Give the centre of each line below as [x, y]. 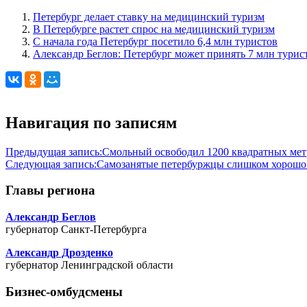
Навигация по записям [91, 122]
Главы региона [50, 191]
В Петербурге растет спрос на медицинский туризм [154, 29]
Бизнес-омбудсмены [64, 291]
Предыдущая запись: [54, 151]
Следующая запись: [51, 164]
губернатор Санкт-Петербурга [76, 230]
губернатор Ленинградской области [89, 265]
